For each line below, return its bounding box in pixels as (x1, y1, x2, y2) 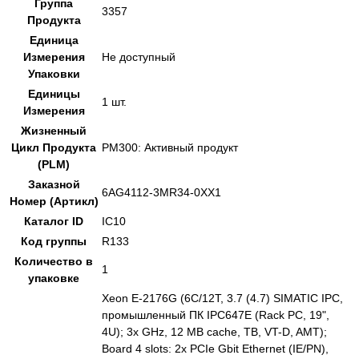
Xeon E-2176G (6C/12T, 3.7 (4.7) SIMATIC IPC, (102, 292, 343, 305)
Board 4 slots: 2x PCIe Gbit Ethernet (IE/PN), (102, 342, 329, 356)
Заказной (27, 178, 80, 192)
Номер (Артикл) (9, 195, 99, 208)
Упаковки (27, 67, 80, 81)
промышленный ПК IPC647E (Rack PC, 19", (102, 309, 329, 322)
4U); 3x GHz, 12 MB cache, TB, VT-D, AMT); (102, 325, 327, 339)
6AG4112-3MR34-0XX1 (102, 186, 221, 200)
